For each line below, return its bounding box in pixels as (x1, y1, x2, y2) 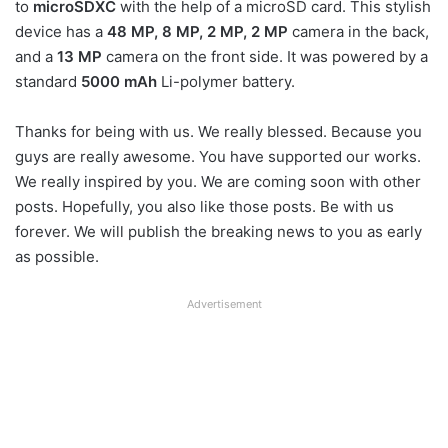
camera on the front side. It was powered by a (102, 47, 428, 67)
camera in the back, (288, 22, 429, 42)
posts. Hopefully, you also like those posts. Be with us (15, 197, 394, 217)
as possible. (15, 247, 99, 267)
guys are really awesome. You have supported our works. (15, 147, 421, 167)
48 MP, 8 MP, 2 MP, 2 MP (107, 22, 288, 42)
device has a (15, 22, 107, 42)
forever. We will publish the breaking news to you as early (15, 222, 422, 242)
